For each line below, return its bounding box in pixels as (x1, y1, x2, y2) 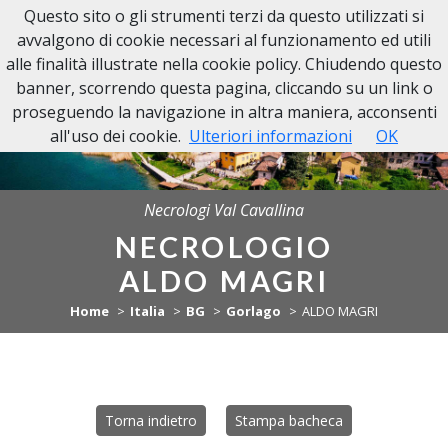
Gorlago (225, 302, 281, 320)
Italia (130, 302, 166, 320)
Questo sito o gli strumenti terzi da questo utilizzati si (24, 5, 424, 27)
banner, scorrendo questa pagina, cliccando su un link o (15, 77, 433, 99)
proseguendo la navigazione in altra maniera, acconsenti (11, 101, 437, 123)
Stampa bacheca (235, 411, 343, 430)
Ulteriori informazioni (189, 125, 352, 147)
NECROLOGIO (114, 230, 334, 264)
